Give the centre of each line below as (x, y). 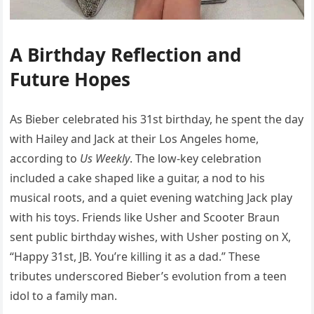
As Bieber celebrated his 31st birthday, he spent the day (157, 119)
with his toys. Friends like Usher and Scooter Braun (145, 217)
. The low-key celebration (196, 158)
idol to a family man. (64, 295)
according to (45, 158)
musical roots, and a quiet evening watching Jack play (151, 197)
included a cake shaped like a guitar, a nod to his (138, 178)
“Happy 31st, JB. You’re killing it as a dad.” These (135, 256)
